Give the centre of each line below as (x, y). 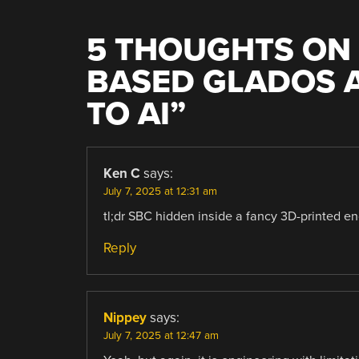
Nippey (125, 317)
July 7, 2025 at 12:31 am (160, 191)
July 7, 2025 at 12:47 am (161, 335)
